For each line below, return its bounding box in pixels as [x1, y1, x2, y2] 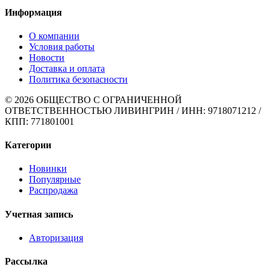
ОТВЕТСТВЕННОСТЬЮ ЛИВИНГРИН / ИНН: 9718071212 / [5, 105, 261, 116]
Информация [5, 7, 62, 17]
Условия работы [29, 41, 95, 52]
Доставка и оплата [29, 63, 105, 74]
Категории [5, 140, 51, 151]
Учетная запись [5, 209, 73, 219]
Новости [29, 52, 64, 63]
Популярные [29, 174, 81, 185]
